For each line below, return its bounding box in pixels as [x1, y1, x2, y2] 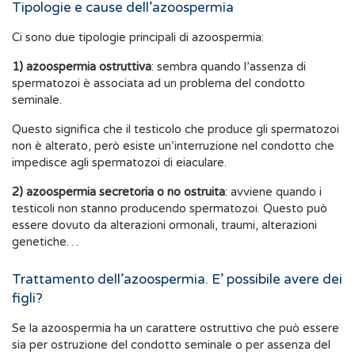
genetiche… [12, 235, 78, 250]
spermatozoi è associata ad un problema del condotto [12, 76, 305, 91]
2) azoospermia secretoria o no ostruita [12, 185, 225, 200]
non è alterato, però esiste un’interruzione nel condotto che [12, 139, 334, 154]
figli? [12, 290, 43, 307]
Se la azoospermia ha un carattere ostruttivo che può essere [12, 321, 339, 336]
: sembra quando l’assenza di [151, 59, 306, 74]
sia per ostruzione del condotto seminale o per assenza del [12, 338, 330, 353]
